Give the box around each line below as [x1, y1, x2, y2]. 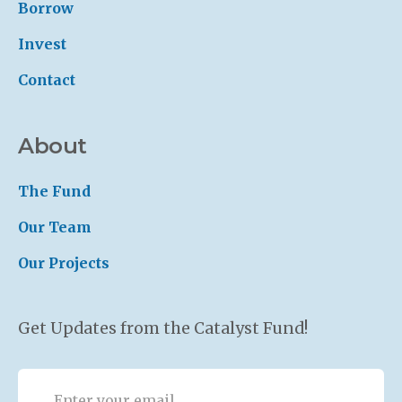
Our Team [18, 218, 92, 236]
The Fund [18, 182, 91, 200]
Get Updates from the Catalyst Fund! [18, 319, 308, 338]
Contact [18, 71, 75, 89]
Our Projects [18, 254, 109, 272]
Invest [18, 35, 66, 53]
